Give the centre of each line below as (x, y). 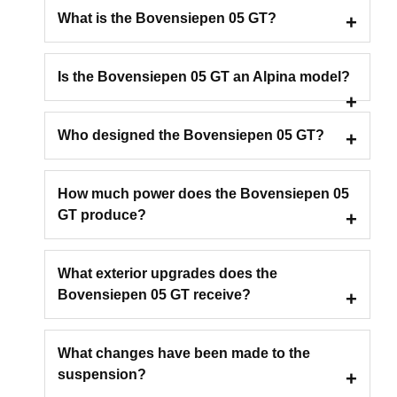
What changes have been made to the (184, 353)
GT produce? (102, 214)
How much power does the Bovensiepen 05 (203, 193)
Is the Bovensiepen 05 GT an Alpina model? (204, 76)
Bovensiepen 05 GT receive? (154, 294)
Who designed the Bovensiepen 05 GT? (191, 135)
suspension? (102, 374)
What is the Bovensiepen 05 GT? (167, 18)
